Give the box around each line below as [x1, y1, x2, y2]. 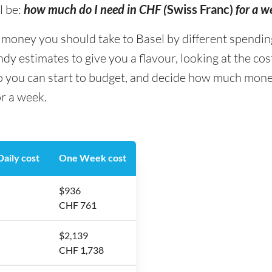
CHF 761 [59, 199, 97, 211]
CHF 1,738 [59, 244, 104, 256]
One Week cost [59, 152, 126, 163]
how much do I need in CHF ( [24, 2, 167, 16]
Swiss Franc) [167, 2, 233, 16]
